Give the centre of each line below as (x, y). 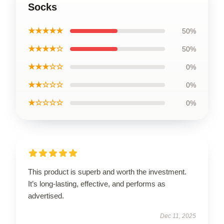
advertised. (46, 195)
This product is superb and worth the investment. (107, 171)
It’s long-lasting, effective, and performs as (97, 183)
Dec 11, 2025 (178, 216)
